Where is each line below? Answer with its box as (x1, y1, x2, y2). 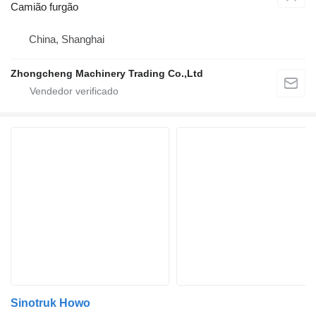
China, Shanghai (29, 33, 104, 46)
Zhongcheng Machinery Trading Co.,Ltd (11, 68, 203, 80)
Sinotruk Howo (11, 297, 90, 310)
